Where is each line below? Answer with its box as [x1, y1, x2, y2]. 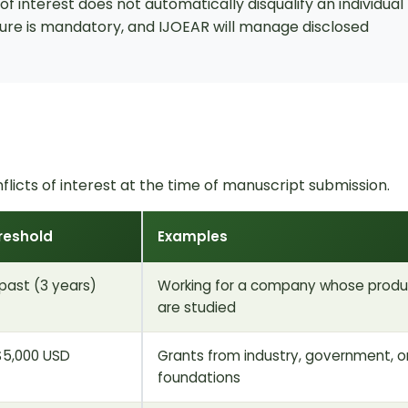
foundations [158, 367, 240, 387]
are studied [158, 297, 236, 317]
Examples [158, 226, 228, 246]
